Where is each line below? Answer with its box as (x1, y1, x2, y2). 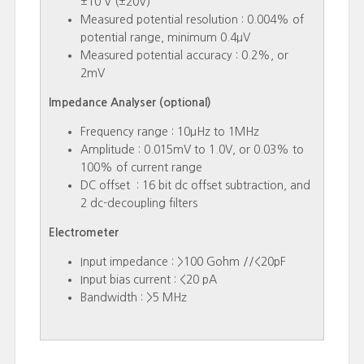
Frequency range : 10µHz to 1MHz (80, 126, 259, 137)
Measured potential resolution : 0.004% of (80, 14, 304, 25)
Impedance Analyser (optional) (48, 97, 221, 108)
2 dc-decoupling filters (80, 197, 197, 209)
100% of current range (80, 162, 202, 173)
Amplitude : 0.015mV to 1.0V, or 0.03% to (80, 144, 304, 155)
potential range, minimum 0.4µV (80, 32, 250, 43)
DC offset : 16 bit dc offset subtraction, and (80, 180, 310, 191)
